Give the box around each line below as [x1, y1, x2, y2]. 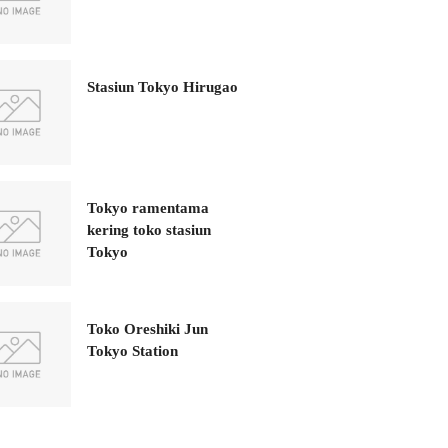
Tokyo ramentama [87, 200, 209, 216]
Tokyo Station [87, 343, 178, 359]
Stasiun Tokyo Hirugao [87, 79, 238, 95]
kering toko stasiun [87, 222, 211, 238]
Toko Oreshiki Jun [87, 321, 208, 337]
